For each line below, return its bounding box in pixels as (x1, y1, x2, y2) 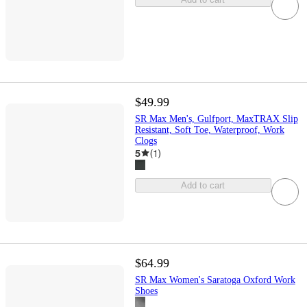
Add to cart (181, 180, 225, 191)
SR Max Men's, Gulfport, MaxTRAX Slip (134, 113, 298, 124)
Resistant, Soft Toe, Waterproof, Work (134, 124, 284, 135)
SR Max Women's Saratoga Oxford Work (134, 274, 295, 285)
